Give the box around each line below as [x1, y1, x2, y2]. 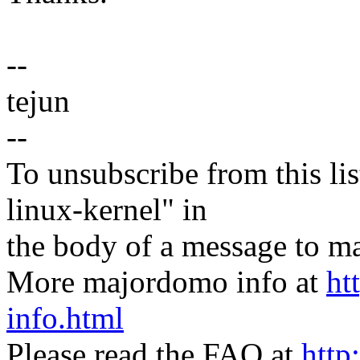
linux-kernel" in [6, 192, 207, 227]
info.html [6, 301, 124, 336]
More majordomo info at [6, 264, 326, 300]
